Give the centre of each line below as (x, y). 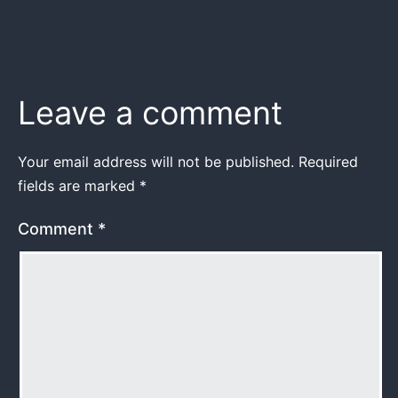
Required (328, 161)
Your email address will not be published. (156, 161)
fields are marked (79, 185)
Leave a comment (150, 112)
